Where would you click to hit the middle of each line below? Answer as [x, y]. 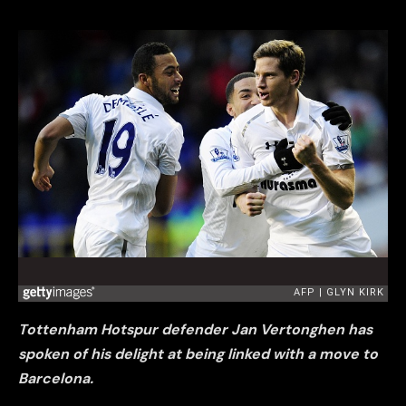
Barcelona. [56, 379]
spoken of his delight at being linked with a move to [198, 354]
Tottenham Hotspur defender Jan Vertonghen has [195, 330]
